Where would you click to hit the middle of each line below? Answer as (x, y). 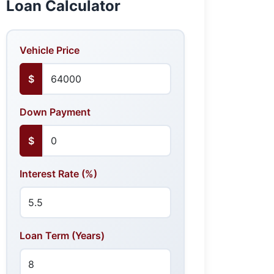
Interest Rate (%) (58, 173)
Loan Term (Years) (62, 235)
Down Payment (55, 112)
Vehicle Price (50, 50)
